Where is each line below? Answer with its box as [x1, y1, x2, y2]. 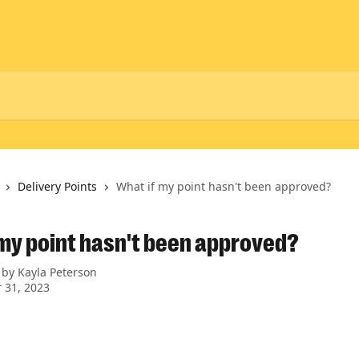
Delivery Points [18, 179, 97, 194]
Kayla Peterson [18, 264, 97, 280]
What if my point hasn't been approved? [116, 179, 331, 194]
